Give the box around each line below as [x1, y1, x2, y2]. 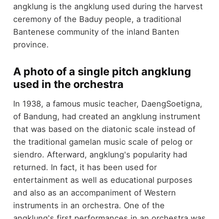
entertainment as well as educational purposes [13, 175, 193, 185]
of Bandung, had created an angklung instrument [13, 111, 200, 122]
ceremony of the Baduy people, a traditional [13, 14, 181, 24]
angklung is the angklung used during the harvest [13, 1, 203, 11]
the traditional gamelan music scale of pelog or [13, 137, 193, 147]
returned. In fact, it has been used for [13, 162, 157, 173]
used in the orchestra [13, 77, 124, 90]
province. [13, 39, 49, 49]
